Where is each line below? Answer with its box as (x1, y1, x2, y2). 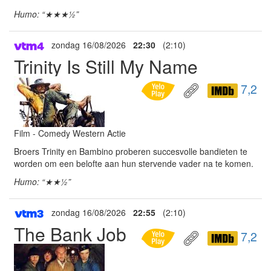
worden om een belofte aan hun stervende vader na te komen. (14, 157, 253, 169)
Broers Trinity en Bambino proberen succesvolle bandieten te (14, 145, 247, 157)
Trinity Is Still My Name (14, 53, 198, 79)
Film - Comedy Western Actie (14, 127, 126, 139)
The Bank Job (14, 221, 126, 247)
